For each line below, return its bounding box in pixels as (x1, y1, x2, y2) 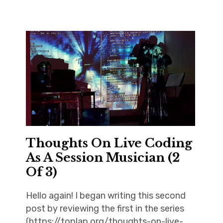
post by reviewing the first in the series (25, 203, 184, 215)
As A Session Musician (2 (25, 150, 180, 165)
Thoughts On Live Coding (25, 136, 192, 151)
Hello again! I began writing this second (25, 190, 186, 202)
